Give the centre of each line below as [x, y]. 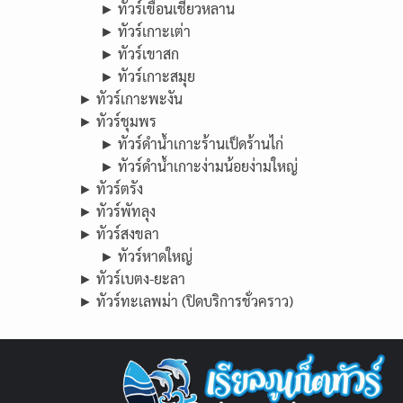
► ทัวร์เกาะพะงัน [130, 99]
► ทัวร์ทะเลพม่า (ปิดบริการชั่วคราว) [186, 301]
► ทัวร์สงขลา [119, 233]
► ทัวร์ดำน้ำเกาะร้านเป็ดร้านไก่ [192, 143]
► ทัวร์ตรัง [111, 188]
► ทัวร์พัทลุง [117, 211]
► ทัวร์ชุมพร [117, 121]
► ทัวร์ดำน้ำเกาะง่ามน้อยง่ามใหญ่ [199, 166]
